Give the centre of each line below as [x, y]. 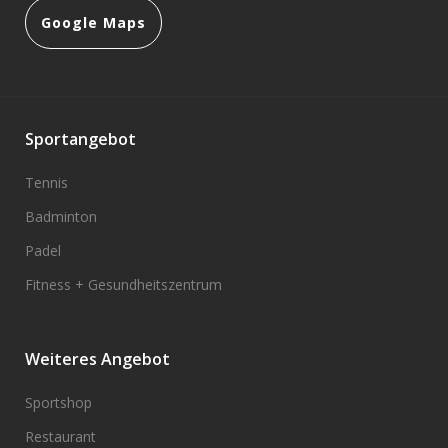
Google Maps [93, 22]
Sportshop [58, 402]
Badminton [61, 216]
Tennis [46, 182]
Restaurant [60, 436]
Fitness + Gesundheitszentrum [123, 284]
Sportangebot [80, 139]
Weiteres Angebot [97, 359]
